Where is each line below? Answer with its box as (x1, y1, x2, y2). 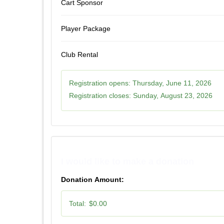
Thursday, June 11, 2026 (132, 78, 211, 87)
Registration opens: (69, 78, 130, 87)
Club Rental (61, 50, 98, 58)
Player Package (61, 24, 110, 32)
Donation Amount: (61, 175, 124, 183)
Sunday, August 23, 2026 (133, 91, 212, 99)
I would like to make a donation (61, 156, 194, 166)
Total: (69, 199, 86, 207)
